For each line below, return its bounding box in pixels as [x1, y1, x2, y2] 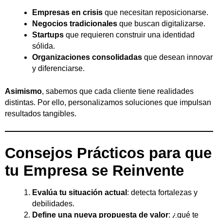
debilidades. [32, 199, 74, 208]
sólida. [32, 42, 55, 51]
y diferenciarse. [32, 64, 85, 73]
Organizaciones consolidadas [32, 53, 142, 62]
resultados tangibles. [5, 109, 76, 118]
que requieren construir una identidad [64, 31, 195, 39]
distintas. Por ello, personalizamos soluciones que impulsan [5, 98, 211, 107]
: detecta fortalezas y [127, 188, 198, 197]
